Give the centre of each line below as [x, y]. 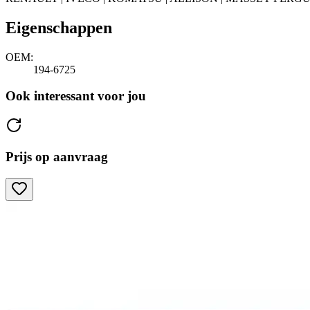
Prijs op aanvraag [57, 156]
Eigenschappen [59, 27]
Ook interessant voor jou [76, 96]
